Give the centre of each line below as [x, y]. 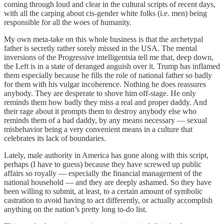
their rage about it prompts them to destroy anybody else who [100, 111]
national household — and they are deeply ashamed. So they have [108, 182]
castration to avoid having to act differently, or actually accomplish [108, 200]
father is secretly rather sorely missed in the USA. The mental [100, 48]
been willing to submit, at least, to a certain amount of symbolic [103, 191]
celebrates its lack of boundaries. [55, 138]
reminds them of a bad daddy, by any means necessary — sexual [105, 120]
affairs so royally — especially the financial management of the [103, 173]
